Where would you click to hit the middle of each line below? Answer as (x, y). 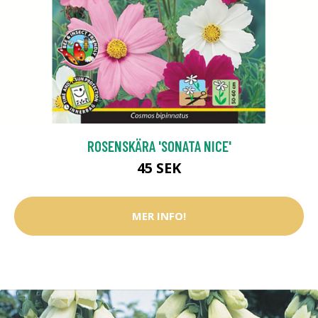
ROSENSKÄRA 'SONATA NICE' (159, 146)
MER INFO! (159, 216)
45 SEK (159, 168)
